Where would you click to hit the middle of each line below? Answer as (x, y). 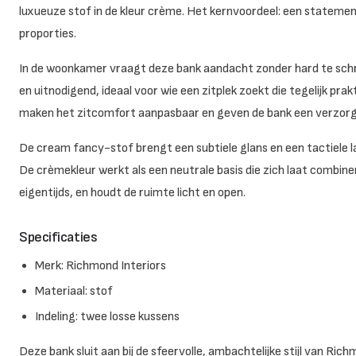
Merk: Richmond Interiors (101, 265)
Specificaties (58, 237)
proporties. (48, 33)
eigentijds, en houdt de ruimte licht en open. (132, 192)
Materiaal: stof (74, 291)
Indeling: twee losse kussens (107, 316)
